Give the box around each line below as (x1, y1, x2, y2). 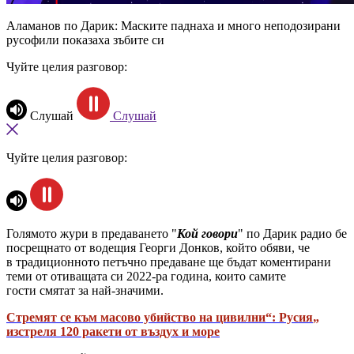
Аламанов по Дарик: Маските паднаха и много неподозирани (6, 18, 341, 32)
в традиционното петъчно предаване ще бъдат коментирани (6, 254, 331, 269)
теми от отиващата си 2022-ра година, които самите (6, 269, 286, 283)
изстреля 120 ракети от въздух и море (6, 324, 220, 338)
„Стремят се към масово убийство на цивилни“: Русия (6, 310, 313, 324)
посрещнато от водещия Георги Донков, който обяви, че (6, 240, 310, 254)
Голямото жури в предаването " (6, 226, 177, 240)
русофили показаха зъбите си (6, 32, 164, 47)
